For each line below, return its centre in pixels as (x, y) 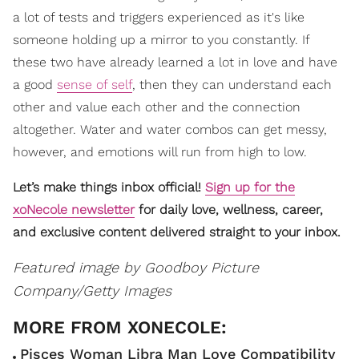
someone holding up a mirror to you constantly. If (161, 40)
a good (35, 85)
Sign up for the (250, 188)
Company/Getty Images (92, 291)
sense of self (95, 85)
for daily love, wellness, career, (229, 210)
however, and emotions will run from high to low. (160, 152)
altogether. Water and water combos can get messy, (170, 130)
